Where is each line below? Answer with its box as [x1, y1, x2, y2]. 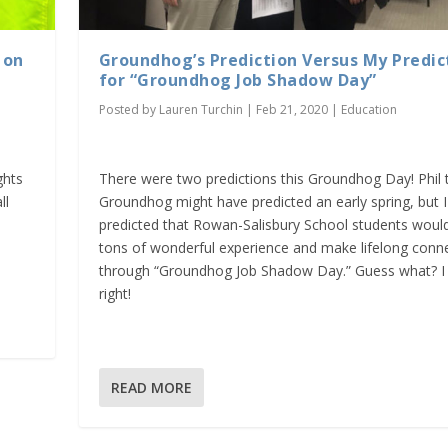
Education [340, 100, 397, 118]
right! [98, 284, 131, 304]
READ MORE [110, 377, 192, 397]
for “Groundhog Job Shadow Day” [98, 68, 377, 91]
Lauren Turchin [158, 100, 243, 118]
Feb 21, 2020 [255, 100, 328, 118]
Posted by [98, 100, 159, 118]
